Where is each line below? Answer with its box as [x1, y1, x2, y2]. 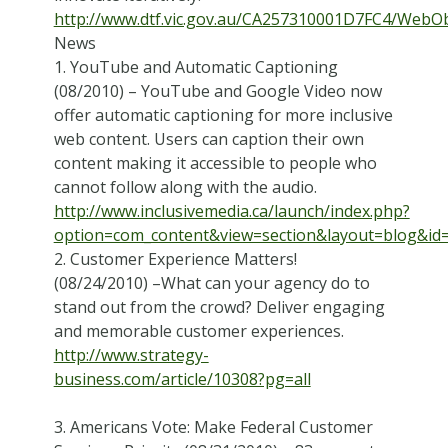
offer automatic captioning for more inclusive [53, 103, 393, 126]
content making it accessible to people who [53, 151, 377, 174]
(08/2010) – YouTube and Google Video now [53, 79, 382, 102]
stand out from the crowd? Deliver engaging [53, 295, 385, 318]
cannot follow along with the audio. [53, 175, 317, 198]
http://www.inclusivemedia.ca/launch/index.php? [53, 199, 410, 222]
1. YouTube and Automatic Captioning [53, 55, 338, 78]
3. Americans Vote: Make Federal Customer [53, 415, 373, 438]
